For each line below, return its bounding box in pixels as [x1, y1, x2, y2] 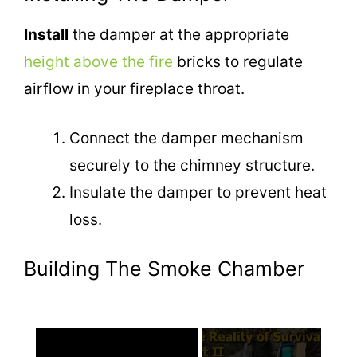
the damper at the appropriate [69, 25, 289, 44]
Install [24, 25, 69, 44]
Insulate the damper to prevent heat [69, 183, 327, 202]
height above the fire [24, 52, 173, 71]
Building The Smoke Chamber [24, 256, 304, 280]
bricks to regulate [173, 52, 303, 71]
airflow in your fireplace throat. [24, 79, 245, 98]
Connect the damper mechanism [69, 129, 304, 148]
